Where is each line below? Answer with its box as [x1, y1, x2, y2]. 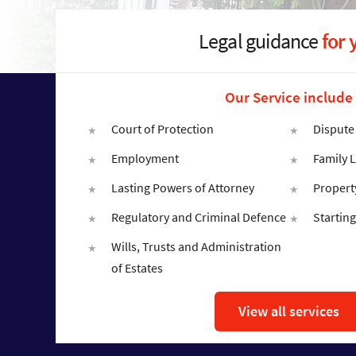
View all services [238, 302, 339, 321]
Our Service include [225, 87, 353, 107]
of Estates [111, 260, 163, 277]
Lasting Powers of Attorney [111, 180, 254, 196]
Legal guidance [198, 27, 322, 55]
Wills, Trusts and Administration [111, 238, 281, 255]
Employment [111, 150, 179, 167]
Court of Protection [111, 121, 214, 137]
